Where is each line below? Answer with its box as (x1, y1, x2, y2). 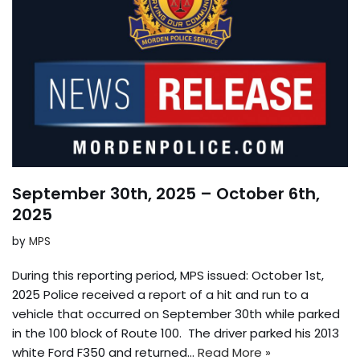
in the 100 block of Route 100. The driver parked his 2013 (12, 324, 339, 342)
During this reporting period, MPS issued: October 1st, (12, 266, 324, 284)
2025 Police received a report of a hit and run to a (12, 285, 309, 303)
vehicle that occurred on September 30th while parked (12, 305, 340, 322)
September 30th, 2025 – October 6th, (12, 182, 320, 205)
